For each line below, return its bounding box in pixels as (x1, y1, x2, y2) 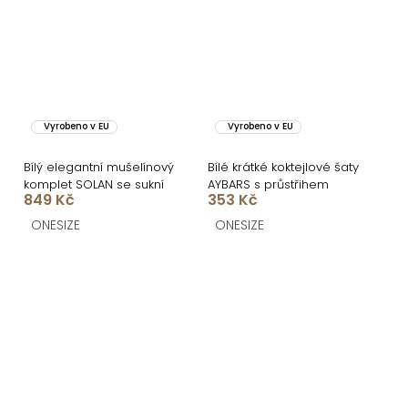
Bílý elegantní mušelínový (24, 158, 174, 176)
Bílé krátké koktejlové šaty (208, 158, 359, 176)
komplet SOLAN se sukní (24, 175, 164, 193)
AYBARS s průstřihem (208, 175, 329, 193)
